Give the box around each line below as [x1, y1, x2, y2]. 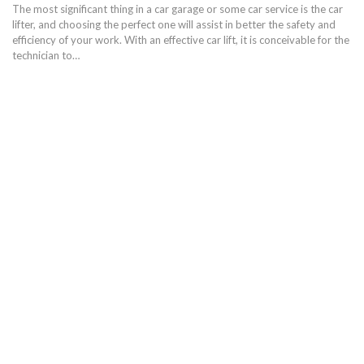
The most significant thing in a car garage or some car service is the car [12, 2, 343, 16]
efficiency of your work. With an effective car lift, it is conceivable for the [12, 33, 349, 47]
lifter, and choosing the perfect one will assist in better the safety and [12, 18, 336, 32]
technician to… [12, 49, 80, 63]
